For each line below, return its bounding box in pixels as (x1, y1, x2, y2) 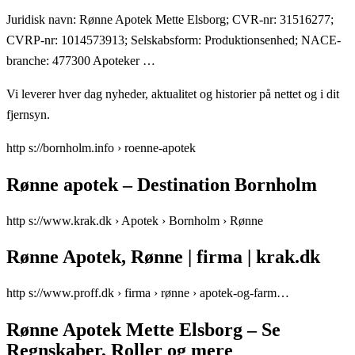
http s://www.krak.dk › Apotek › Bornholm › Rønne (6, 213, 263, 227)
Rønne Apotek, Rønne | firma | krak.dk (6, 246, 320, 268)
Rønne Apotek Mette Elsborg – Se (6, 319, 281, 341)
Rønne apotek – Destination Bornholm (6, 174, 317, 195)
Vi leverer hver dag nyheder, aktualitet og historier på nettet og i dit (6, 86, 339, 101)
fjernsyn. (6, 107, 50, 121)
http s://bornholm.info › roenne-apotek (6, 140, 196, 155)
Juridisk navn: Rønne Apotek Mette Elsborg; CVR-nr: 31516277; (6, 12, 334, 26)
